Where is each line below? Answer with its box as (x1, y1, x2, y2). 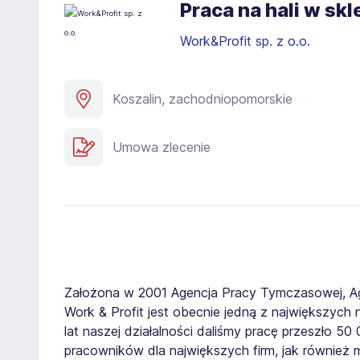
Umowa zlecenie (112, 138, 211, 155)
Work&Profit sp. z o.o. (180, 32, 314, 49)
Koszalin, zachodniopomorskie (112, 90, 292, 107)
